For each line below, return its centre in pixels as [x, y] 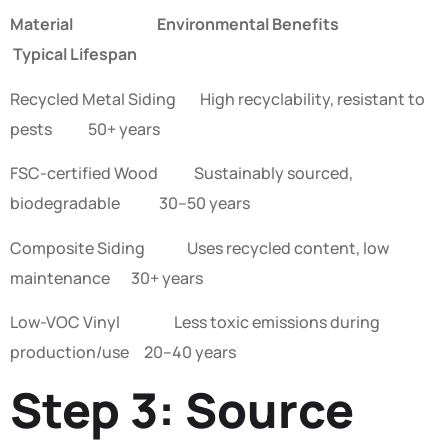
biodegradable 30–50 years [130, 203]
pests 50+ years [85, 128]
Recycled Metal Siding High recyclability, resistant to [217, 98]
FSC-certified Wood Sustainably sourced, [181, 173]
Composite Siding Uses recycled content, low [199, 247]
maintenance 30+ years [106, 277]
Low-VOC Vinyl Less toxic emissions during [195, 321]
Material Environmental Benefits [215, 24]
